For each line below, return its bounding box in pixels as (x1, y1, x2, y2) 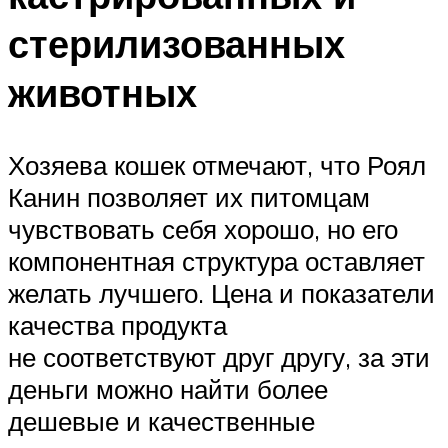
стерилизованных (8, 18, 345, 68)
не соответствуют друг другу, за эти (8, 340, 430, 373)
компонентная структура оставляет (8, 244, 425, 277)
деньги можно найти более (8, 372, 328, 405)
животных (8, 67, 197, 117)
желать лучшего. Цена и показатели (8, 276, 435, 309)
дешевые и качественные (8, 404, 315, 437)
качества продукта (8, 308, 227, 341)
